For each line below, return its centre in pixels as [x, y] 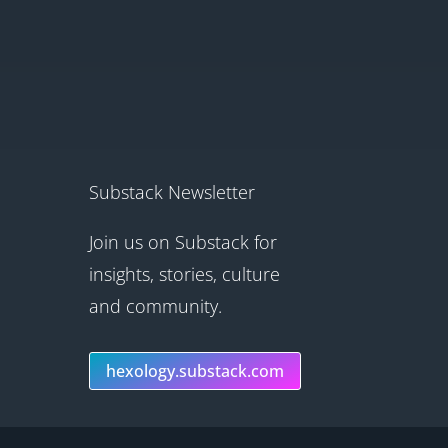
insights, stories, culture [185, 274]
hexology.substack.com [195, 370]
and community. [156, 306]
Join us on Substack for [183, 242]
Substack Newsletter [172, 192]
